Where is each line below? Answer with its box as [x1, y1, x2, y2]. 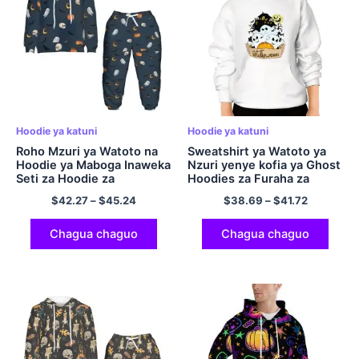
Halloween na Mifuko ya [188, 185, 323, 200]
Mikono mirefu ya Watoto [188, 199, 331, 214]
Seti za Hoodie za [16, 171, 115, 187]
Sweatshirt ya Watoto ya [188, 144, 326, 159]
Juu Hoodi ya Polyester [188, 212, 319, 228]
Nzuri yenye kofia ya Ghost [188, 158, 341, 173]
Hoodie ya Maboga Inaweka [16, 158, 171, 173]
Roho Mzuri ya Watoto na [16, 144, 158, 159]
